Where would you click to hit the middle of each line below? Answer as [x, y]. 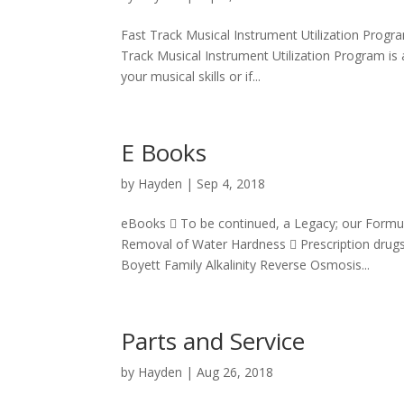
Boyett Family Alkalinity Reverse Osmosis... [246, 265]
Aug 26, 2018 [235, 372]
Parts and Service [213, 341]
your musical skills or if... [191, 76]
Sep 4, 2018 [231, 184]
